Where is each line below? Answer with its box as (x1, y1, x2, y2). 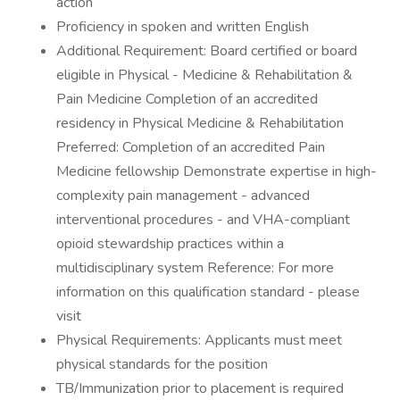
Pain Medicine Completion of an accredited (56, 89, 318, 109)
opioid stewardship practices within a (56, 234, 284, 254)
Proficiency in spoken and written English (56, 17, 309, 37)
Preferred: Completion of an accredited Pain (56, 137, 325, 157)
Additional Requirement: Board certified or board (56, 41, 357, 61)
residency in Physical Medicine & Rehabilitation (56, 113, 344, 133)
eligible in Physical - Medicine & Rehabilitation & (56, 65, 353, 85)
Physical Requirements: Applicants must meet (56, 330, 342, 350)
